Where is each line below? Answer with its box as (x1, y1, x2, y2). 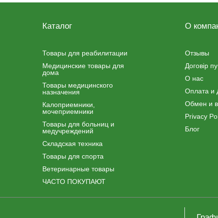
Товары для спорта (42, 152, 104, 160)
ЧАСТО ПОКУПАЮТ (42, 178, 106, 185)
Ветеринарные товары (42, 165, 114, 173)
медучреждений (42, 127, 93, 135)
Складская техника (42, 140, 103, 147)
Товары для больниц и (42, 120, 114, 128)
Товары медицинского (42, 81, 113, 89)
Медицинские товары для (42, 62, 124, 70)
